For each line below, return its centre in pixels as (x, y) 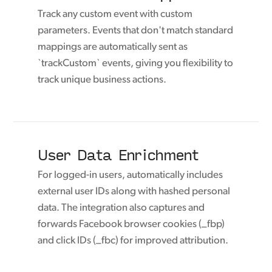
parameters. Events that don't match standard (136, 31)
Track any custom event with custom (115, 15)
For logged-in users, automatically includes (131, 175)
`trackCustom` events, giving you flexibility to (136, 64)
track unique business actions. (102, 80)
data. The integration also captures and (121, 208)
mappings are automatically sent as (113, 47)
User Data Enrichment (118, 154)
